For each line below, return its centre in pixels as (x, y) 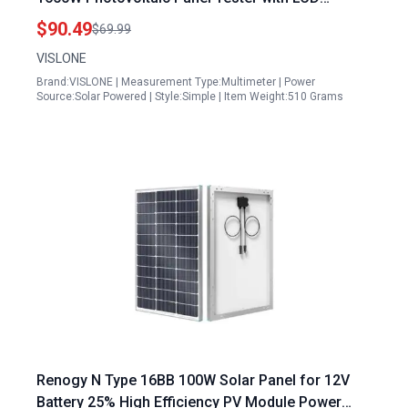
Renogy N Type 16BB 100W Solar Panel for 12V (193, 380)
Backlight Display (94, 20)
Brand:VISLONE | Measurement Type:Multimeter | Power (176, 82)
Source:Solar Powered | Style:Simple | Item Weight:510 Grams (190, 97)
